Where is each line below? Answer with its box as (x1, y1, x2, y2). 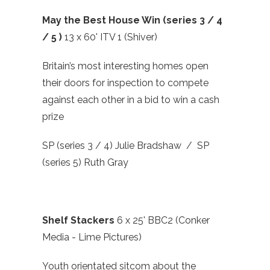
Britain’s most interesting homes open (42, 60, 209, 72)
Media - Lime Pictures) (42, 231, 142, 243)
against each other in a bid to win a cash (42, 94, 219, 106)
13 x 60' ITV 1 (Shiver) (64, 31, 157, 43)
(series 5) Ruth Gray (42, 157, 128, 169)
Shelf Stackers (42, 215, 117, 227)
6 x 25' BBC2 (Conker (117, 215, 210, 227)
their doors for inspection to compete (42, 77, 209, 89)
